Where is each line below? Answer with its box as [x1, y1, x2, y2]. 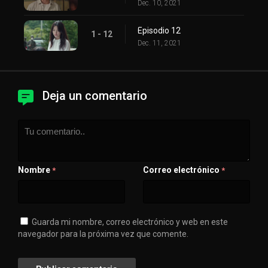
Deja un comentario [42, 88, 147, 103]
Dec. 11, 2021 [138, 38, 181, 47]
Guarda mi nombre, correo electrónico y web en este [32, 217, 228, 227]
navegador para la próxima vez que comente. [18, 229, 188, 239]
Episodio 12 [138, 25, 181, 35]
